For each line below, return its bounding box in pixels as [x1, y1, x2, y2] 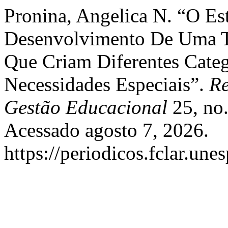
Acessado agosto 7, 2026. [4, 119, 209, 141]
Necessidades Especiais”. [4, 73, 209, 95]
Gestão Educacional [4, 96, 167, 118]
